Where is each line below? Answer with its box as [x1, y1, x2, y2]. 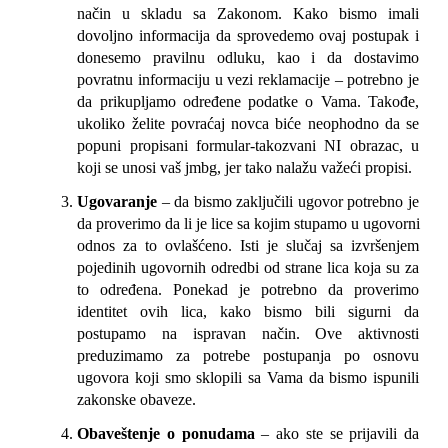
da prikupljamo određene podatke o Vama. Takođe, [77, 92, 419, 110]
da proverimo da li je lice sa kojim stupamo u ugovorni [77, 214, 421, 232]
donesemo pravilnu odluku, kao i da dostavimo [77, 48, 419, 66]
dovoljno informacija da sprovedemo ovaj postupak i [77, 26, 419, 44]
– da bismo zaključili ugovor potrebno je [157, 192, 419, 210]
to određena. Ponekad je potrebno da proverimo [77, 280, 419, 298]
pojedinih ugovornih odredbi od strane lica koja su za [77, 258, 419, 276]
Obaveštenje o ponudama [77, 424, 255, 442]
